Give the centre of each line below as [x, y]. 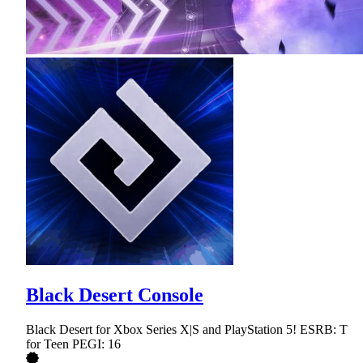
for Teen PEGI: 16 [73, 344]
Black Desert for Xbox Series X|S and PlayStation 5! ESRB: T [187, 329]
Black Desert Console [115, 295]
